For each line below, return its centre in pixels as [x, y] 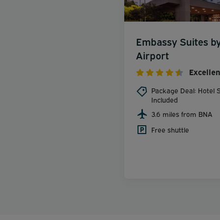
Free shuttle [170, 129]
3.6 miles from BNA [182, 113]
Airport [152, 55]
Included [165, 99]
